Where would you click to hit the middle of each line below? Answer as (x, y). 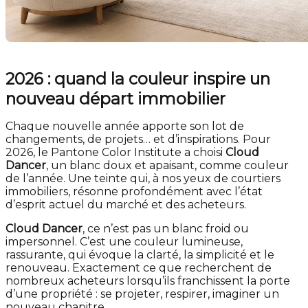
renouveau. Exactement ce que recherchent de (139, 268)
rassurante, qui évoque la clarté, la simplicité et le (140, 255)
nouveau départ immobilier (115, 99)
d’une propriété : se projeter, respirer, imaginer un (142, 294)
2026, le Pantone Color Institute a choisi (115, 152)
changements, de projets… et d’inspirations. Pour (138, 139)
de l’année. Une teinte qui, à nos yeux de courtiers (143, 178)
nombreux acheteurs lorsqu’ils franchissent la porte (148, 281)
